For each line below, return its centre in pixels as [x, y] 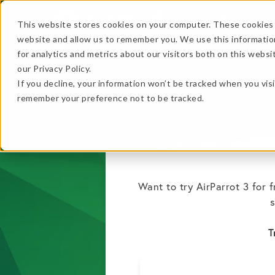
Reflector [232, 16]
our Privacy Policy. [54, 68]
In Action [230, 53]
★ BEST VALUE [238, 131]
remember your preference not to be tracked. [111, 98]
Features [165, 53]
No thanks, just [104, 222]
